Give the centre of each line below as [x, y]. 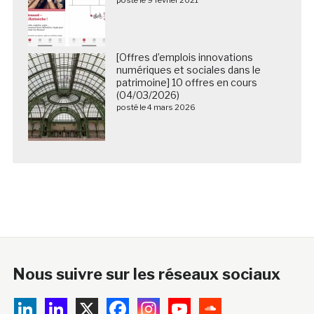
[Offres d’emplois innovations [184, 57]
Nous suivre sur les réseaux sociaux [146, 274]
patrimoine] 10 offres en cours [186, 82]
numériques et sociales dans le [188, 69]
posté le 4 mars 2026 [156, 107]
